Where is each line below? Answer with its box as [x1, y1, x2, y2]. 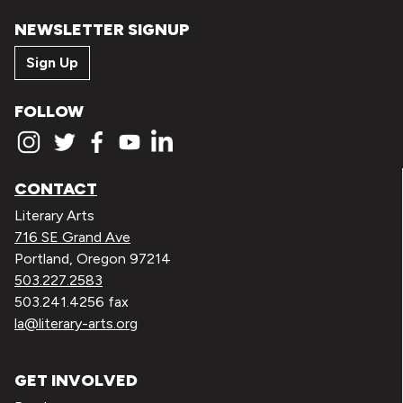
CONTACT [14, 178, 97, 199]
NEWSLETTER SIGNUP [14, 19, 190, 40]
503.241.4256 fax [14, 292, 129, 310]
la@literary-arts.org [14, 314, 138, 332]
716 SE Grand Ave [14, 228, 130, 246]
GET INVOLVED [14, 371, 138, 391]
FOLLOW [14, 102, 84, 122]
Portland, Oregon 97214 [14, 249, 171, 267]
